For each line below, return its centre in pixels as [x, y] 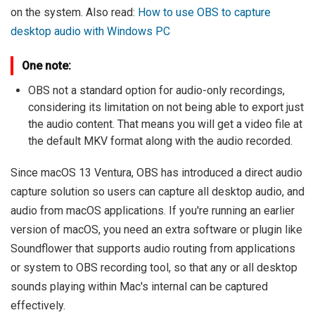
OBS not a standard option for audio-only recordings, [156, 90]
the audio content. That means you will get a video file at [165, 124]
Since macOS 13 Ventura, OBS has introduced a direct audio [156, 172]
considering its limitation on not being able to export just [166, 107]
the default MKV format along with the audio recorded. [160, 141]
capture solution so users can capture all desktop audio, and [157, 191]
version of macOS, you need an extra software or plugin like [156, 229]
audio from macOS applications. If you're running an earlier [153, 210]
